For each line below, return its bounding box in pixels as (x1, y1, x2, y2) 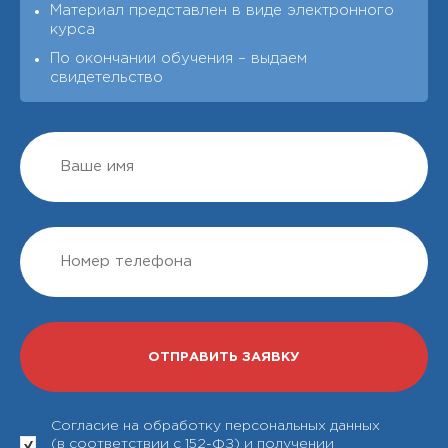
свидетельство (50, 71, 163, 84)
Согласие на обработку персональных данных (51, 420, 380, 432)
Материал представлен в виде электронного (50, 4, 394, 17)
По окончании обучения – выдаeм (50, 52, 307, 65)
